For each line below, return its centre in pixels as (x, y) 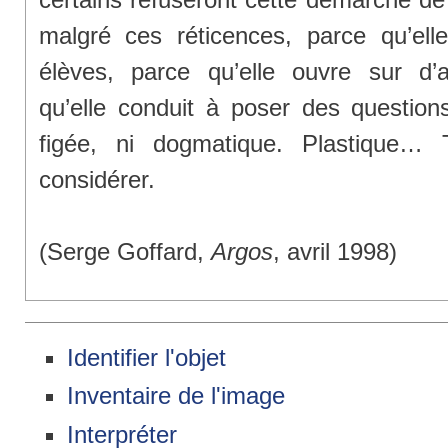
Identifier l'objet (146, 357)
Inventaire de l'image (176, 396)
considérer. (96, 180)
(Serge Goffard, (124, 252)
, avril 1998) (334, 252)
